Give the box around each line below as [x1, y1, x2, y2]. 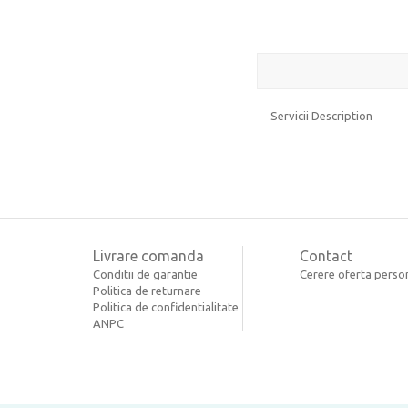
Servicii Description [270, 109, 372, 122]
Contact [300, 248, 352, 264]
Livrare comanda [93, 248, 204, 264]
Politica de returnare [93, 284, 201, 297]
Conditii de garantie [93, 268, 198, 280]
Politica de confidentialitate [93, 301, 239, 313]
